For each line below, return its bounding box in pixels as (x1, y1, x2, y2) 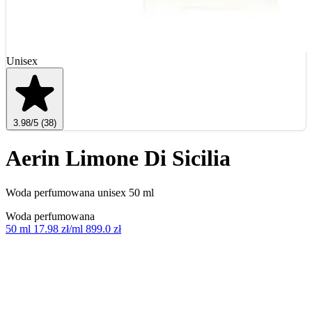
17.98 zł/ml (33, 222, 83, 235)
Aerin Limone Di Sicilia (6, 146, 231, 171)
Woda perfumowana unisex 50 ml (6, 186, 154, 198)
